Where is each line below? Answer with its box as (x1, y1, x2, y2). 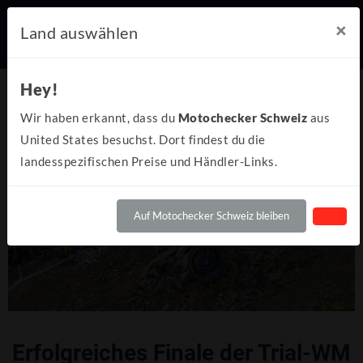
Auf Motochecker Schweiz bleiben (134, 209, 289, 222)
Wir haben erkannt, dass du (20, 110, 178, 125)
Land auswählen (20, 23, 138, 42)
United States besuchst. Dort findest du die (20, 132, 266, 147)
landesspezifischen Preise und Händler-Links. (20, 154, 277, 169)
